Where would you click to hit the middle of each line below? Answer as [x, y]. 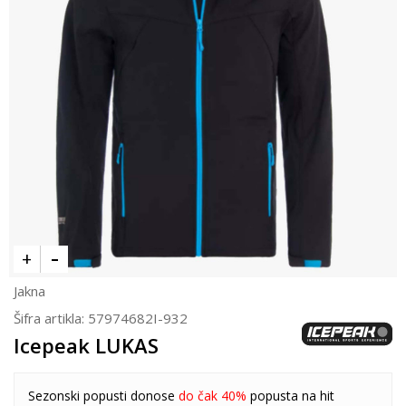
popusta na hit [292, 395]
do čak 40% [214, 395]
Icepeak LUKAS [86, 345]
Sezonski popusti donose [103, 395]
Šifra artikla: [51, 318]
